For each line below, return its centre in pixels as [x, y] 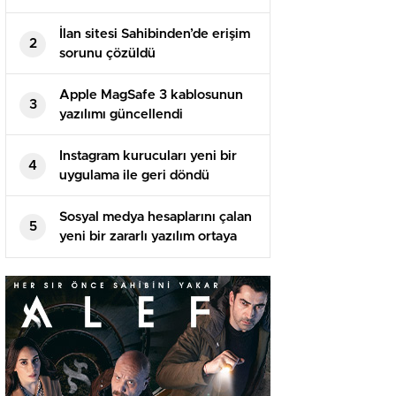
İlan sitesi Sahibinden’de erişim [155, 34]
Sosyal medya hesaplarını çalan [156, 217]
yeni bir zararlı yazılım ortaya [148, 237]
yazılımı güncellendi [121, 115]
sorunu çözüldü [107, 54]
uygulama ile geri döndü [134, 176]
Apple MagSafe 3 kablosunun [151, 95]
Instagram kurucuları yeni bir [148, 156]
